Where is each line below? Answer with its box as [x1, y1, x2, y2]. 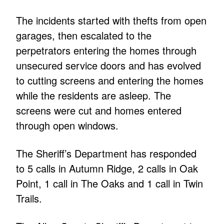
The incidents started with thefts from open [16, 13, 207, 28]
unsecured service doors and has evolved [16, 58, 201, 73]
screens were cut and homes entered [16, 103, 182, 118]
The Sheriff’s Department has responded [16, 146, 197, 161]
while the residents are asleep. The [16, 88, 171, 103]
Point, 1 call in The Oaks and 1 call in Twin [16, 176, 203, 191]
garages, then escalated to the [16, 28, 152, 43]
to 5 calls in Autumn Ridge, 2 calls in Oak [16, 161, 198, 176]
